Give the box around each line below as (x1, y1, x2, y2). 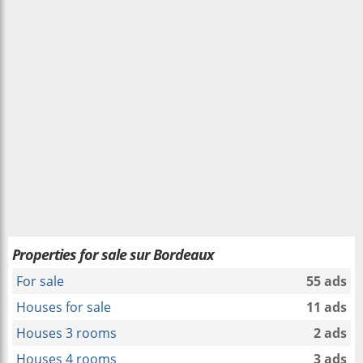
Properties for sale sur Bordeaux (12, 245, 214, 264)
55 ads (306, 272, 347, 290)
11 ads (306, 298, 347, 316)
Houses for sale (16, 298, 111, 316)
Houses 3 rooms (16, 324, 117, 342)
